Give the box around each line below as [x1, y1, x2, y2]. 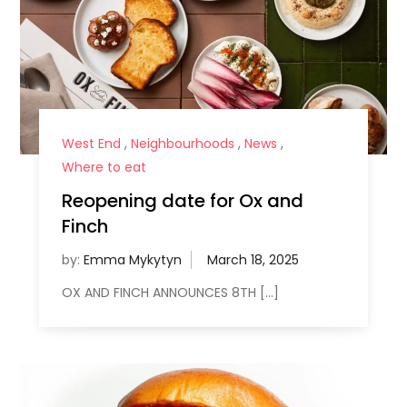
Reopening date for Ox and [61, 187, 303, 213]
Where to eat [61, 157, 146, 176]
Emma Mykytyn [83, 250, 182, 269]
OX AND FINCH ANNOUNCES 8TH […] [61, 283, 279, 302]
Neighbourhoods [130, 134, 234, 153]
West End [61, 134, 121, 153]
